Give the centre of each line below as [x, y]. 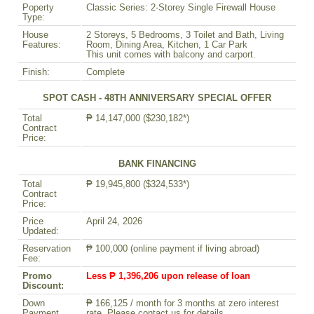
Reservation [47, 248]
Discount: [43, 286]
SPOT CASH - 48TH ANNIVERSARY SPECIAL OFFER [157, 98]
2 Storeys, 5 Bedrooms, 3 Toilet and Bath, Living [185, 35]
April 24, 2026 [114, 221]
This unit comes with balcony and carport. [171, 54]
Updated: [41, 231]
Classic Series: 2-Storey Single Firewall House [181, 7]
